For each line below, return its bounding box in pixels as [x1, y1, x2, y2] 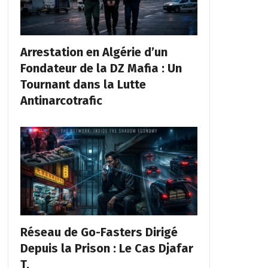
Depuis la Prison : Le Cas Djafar [20, 241, 193, 256]
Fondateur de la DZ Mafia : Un [20, 61, 182, 76]
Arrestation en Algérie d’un [20, 45, 167, 60]
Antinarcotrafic [20, 93, 102, 108]
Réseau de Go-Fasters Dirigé [20, 225, 178, 240]
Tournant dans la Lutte [20, 77, 146, 92]
